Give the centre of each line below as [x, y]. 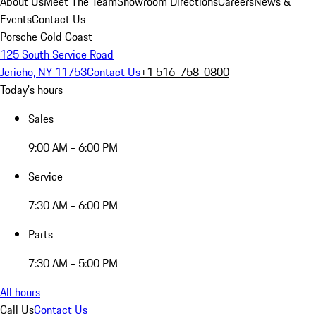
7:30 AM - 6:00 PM [73, 205]
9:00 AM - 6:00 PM [73, 147]
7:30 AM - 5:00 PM [73, 263]
